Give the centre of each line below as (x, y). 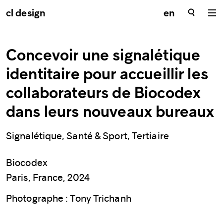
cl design (26, 14)
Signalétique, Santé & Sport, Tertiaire (87, 136)
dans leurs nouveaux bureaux (110, 113)
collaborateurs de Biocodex (104, 94)
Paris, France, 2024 (48, 177)
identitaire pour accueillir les (107, 75)
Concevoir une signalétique (103, 56)
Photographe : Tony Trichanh (69, 198)
